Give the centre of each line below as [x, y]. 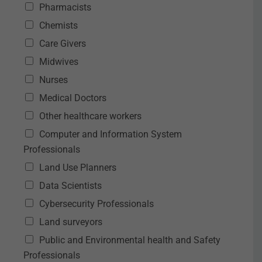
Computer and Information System [111, 134]
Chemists [58, 25]
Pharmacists [65, 7]
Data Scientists [70, 186]
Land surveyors [71, 222]
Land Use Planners [78, 168]
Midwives [59, 62]
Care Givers [63, 44]
